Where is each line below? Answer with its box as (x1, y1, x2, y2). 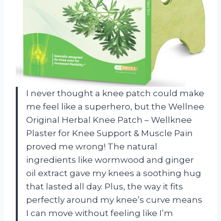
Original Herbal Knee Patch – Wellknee (26, 115, 192, 125)
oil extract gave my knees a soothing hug (26, 168, 201, 179)
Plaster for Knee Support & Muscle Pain (26, 128, 193, 139)
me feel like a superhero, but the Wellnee (26, 102, 204, 112)
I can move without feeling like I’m (26, 208, 173, 219)
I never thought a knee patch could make (26, 88, 204, 99)
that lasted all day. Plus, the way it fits (26, 182, 183, 192)
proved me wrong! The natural (26, 142, 157, 152)
